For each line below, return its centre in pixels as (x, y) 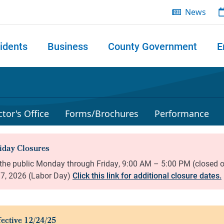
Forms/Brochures (102, 113)
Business (68, 46)
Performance (182, 113)
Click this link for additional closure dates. (147, 175)
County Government (152, 46)
